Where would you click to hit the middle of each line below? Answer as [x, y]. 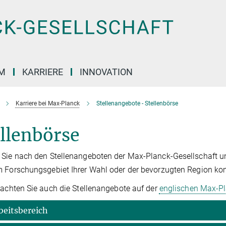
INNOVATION [106, 72]
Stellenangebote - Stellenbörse [137, 103]
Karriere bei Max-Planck [47, 103]
